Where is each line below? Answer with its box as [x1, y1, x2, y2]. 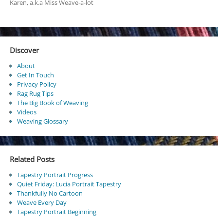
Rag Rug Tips [17, 89, 54, 98]
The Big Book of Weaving [17, 98, 88, 108]
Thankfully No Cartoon [17, 189, 83, 198]
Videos [17, 108, 36, 117]
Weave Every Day [17, 198, 67, 207]
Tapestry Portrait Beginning [17, 207, 96, 217]
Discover [9, 45, 39, 55]
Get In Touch [17, 71, 54, 80]
